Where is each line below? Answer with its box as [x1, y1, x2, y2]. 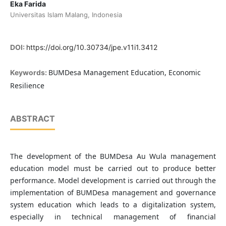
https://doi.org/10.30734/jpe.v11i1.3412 [26, 43, 157, 52]
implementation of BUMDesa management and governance [10, 188, 216, 198]
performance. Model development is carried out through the [10, 176, 216, 186]
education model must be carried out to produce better [10, 163, 216, 174]
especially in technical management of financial [10, 212, 216, 222]
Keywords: [10, 68, 48, 77]
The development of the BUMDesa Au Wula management [10, 151, 216, 161]
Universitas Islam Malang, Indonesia [10, 11, 122, 19]
